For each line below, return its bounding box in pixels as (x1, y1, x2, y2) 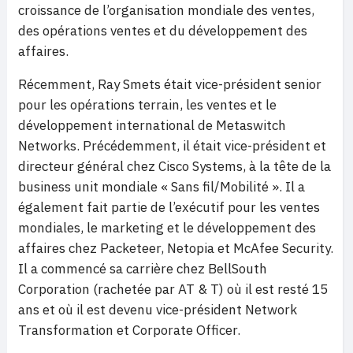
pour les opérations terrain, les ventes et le (18, 96, 277, 113)
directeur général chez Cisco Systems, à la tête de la (18, 158, 331, 175)
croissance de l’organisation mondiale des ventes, (18, 2, 314, 19)
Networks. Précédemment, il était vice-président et (18, 137, 326, 154)
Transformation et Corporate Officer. (18, 321, 240, 339)
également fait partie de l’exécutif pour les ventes (18, 199, 320, 216)
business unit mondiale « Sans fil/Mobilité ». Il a (18, 178, 305, 195)
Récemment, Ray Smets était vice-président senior (18, 76, 321, 93)
